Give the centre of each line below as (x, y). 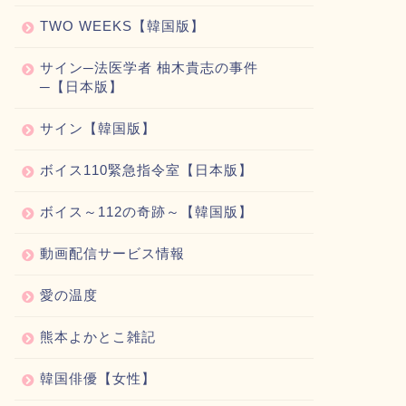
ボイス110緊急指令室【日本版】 (146, 170)
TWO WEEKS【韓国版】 (122, 26)
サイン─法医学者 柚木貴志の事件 (149, 68)
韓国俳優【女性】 (97, 378)
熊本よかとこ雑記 (97, 337)
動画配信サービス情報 (112, 253)
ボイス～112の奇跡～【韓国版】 (146, 212)
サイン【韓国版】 (97, 128)
